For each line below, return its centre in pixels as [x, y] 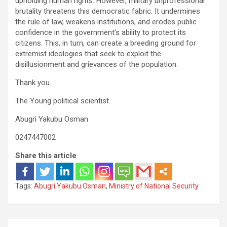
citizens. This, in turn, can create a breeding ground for [106, 43]
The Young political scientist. [63, 101]
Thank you [32, 82]
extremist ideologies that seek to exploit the [88, 53]
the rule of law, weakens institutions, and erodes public [106, 22]
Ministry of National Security [154, 186]
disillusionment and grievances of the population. [97, 64]
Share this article [46, 155]
